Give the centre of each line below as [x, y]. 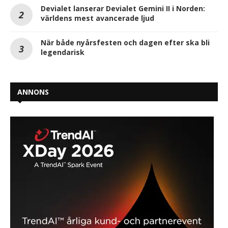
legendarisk [63, 52]
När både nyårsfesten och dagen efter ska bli [125, 42]
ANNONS [33, 92]
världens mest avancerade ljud [97, 18]
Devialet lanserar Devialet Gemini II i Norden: [123, 8]
